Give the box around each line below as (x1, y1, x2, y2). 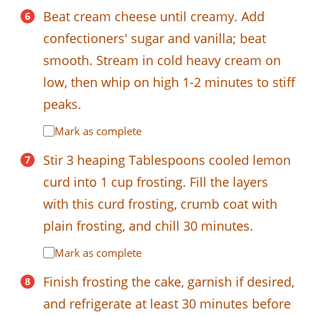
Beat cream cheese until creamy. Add (43, 7, 265, 25)
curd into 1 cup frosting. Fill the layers (43, 173, 268, 190)
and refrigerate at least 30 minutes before (43, 294, 291, 312)
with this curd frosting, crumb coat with (43, 195, 277, 212)
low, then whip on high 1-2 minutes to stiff (43, 73, 295, 91)
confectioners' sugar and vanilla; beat (43, 29, 266, 47)
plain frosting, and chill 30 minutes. (43, 217, 253, 234)
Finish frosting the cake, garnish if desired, (43, 272, 294, 290)
